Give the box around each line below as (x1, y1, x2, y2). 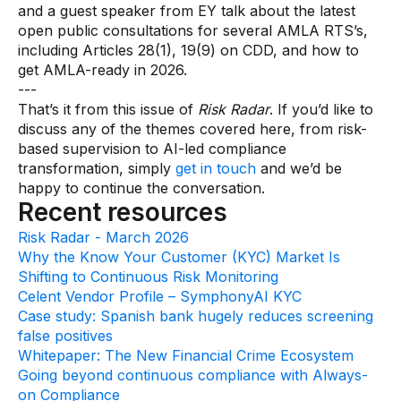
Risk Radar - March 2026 (18, 228, 189, 246)
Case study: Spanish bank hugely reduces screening (18, 307, 373, 325)
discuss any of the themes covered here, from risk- (18, 120, 367, 138)
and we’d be (256, 159, 342, 177)
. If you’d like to (269, 100, 373, 118)
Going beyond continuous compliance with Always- (18, 366, 368, 384)
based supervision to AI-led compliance (18, 140, 286, 158)
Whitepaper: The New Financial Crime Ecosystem (18, 346, 354, 364)
